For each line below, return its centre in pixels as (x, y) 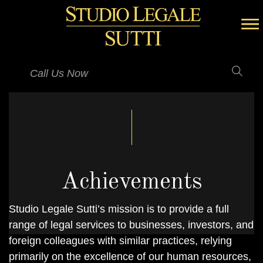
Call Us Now (59, 73)
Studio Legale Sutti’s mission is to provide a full (119, 209)
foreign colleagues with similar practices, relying (120, 241)
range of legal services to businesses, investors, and (131, 225)
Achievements (131, 183)
